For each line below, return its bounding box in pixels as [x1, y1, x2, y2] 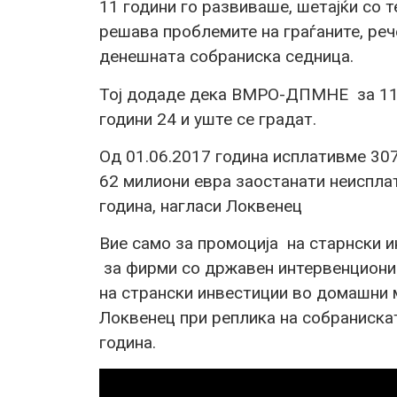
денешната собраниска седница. [99, 46, 354, 67]
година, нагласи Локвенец [99, 195, 302, 216]
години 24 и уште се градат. [99, 108, 316, 129]
